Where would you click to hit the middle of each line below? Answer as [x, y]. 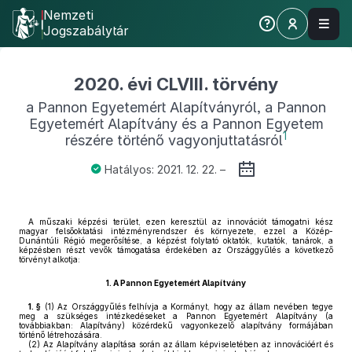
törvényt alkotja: [49, 259]
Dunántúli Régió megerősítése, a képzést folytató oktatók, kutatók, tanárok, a [176, 240]
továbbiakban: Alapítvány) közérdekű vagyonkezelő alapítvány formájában [176, 325]
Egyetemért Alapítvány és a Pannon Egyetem [176, 124]
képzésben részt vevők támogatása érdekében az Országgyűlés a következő [176, 250]
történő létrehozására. [60, 335]
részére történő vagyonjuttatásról [174, 140]
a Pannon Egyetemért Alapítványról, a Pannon [176, 107]
